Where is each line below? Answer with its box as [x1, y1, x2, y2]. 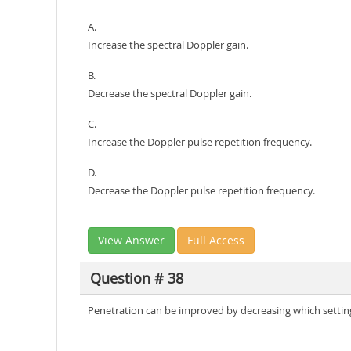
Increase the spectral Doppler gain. [88, 38, 248, 52]
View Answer [98, 233, 165, 248]
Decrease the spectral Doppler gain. [88, 86, 251, 100]
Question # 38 [89, 268, 183, 288]
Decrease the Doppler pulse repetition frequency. [88, 183, 315, 197]
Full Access [187, 233, 244, 248]
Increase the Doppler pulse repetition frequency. [88, 135, 312, 149]
